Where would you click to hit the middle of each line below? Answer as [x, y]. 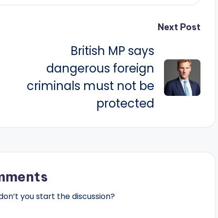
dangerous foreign [100, 68]
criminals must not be [90, 86]
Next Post [179, 27]
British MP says [112, 51]
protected [125, 103]
